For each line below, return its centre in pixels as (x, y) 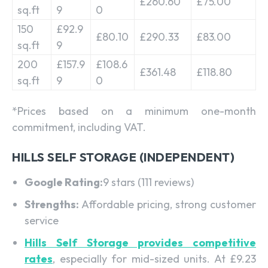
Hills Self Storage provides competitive (140, 242)
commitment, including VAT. (79, 127)
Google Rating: (64, 182)
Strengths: (53, 204)
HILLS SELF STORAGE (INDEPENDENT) (123, 157)
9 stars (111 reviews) (148, 182)
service (42, 220)
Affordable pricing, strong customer (169, 204)
